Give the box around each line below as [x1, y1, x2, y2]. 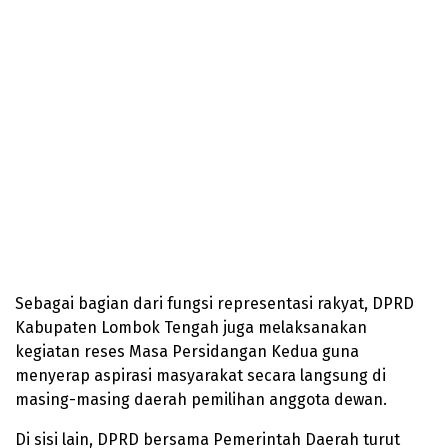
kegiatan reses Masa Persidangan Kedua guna [15, 341, 359, 361]
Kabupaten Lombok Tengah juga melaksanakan [15, 317, 367, 337]
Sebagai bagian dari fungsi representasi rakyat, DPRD [15, 293, 414, 313]
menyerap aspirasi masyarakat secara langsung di [15, 365, 386, 385]
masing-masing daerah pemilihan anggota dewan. [15, 389, 387, 409]
